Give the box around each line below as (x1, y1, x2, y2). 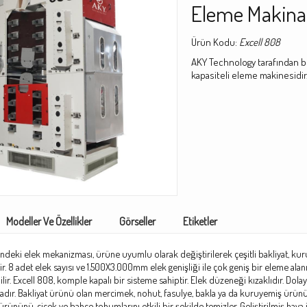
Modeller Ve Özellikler (6, 214, 92, 228)
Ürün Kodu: (191, 36, 237, 49)
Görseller (119, 214, 156, 228)
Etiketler (183, 214, 217, 228)
